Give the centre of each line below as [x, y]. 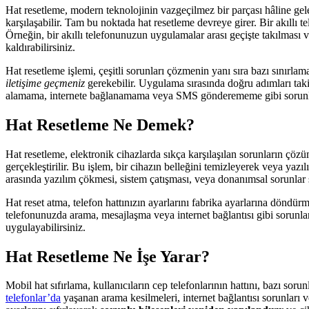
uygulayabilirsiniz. [46, 227]
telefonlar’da [33, 298]
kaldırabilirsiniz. [40, 47]
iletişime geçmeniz [45, 83]
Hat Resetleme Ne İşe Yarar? [108, 256]
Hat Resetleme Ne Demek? [100, 124]
